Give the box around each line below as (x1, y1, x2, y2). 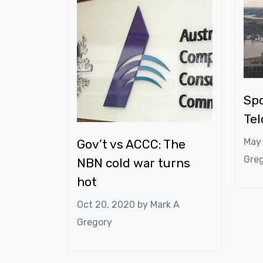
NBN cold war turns (76, 155, 190, 170)
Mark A (150, 199, 180, 211)
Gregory (76, 217, 112, 228)
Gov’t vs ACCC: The (76, 136, 186, 151)
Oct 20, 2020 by (76, 199, 150, 211)
